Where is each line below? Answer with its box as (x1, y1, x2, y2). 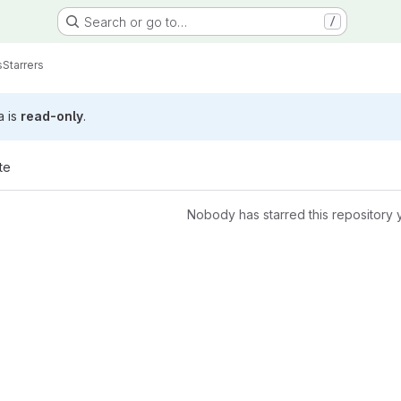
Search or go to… (83, 13, 187, 30)
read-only (21, 108, 83, 124)
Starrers (3, 57, 44, 72)
